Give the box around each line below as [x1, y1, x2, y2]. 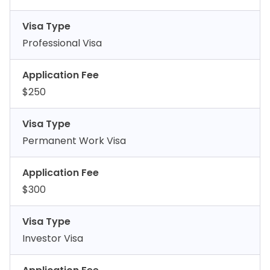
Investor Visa [22, 231, 83, 245]
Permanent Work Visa [22, 134, 126, 148]
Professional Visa [22, 36, 102, 50]
